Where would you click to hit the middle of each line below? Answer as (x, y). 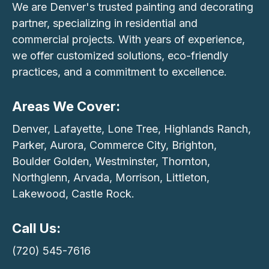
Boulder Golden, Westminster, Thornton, (111, 161)
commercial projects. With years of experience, (128, 39)
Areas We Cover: (66, 106)
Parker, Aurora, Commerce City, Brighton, (114, 145)
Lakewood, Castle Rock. (73, 194)
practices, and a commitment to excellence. (119, 72)
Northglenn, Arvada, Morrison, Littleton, (111, 177)
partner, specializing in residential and (105, 23)
